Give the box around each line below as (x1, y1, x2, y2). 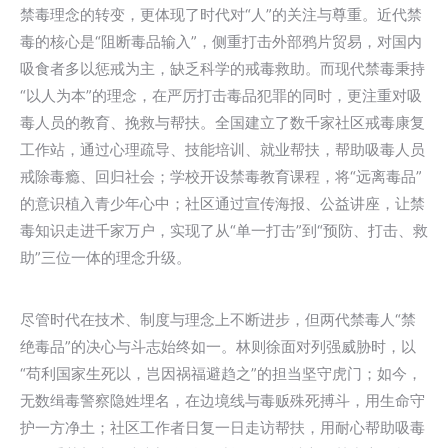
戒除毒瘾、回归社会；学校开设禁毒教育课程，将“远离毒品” (20, 167, 422, 186)
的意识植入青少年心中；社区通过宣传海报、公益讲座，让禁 (20, 194, 425, 213)
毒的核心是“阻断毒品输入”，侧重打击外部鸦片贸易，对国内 (20, 32, 422, 51)
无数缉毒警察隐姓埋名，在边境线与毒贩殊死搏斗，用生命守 (20, 391, 425, 410)
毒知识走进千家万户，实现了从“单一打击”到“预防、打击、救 (20, 221, 428, 240)
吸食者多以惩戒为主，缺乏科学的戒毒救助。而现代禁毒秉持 (20, 59, 425, 78)
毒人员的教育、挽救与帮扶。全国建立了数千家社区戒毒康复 (20, 113, 425, 132)
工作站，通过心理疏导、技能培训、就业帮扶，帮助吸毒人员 (20, 140, 425, 159)
